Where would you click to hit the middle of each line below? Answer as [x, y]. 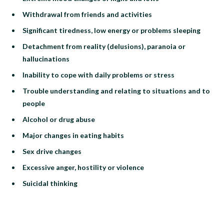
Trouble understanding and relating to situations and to [116, 90]
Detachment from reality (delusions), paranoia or [104, 46]
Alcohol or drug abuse [59, 119]
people [34, 103]
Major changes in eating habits [73, 135]
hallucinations [46, 58]
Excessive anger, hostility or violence [83, 167]
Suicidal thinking [50, 183]
